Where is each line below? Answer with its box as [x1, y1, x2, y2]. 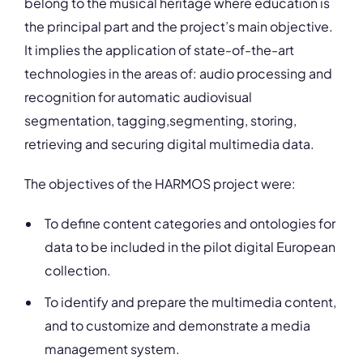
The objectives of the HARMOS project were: [24, 175, 296, 192]
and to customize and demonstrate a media [45, 317, 310, 334]
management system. [45, 340, 180, 357]
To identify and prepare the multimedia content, [45, 293, 336, 310]
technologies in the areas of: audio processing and [24, 65, 332, 82]
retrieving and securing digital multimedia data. [24, 135, 314, 152]
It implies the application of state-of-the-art [24, 41, 294, 58]
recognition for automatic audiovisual [24, 88, 252, 105]
